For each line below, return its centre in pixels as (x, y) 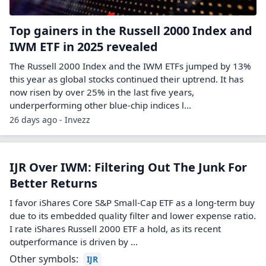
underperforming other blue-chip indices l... (100, 105)
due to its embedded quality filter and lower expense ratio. (133, 216)
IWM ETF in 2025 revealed (84, 47)
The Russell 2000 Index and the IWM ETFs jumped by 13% (130, 66)
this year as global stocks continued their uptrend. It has (126, 79)
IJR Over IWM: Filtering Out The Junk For (128, 167)
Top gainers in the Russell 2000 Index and (131, 31)
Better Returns (53, 183)
